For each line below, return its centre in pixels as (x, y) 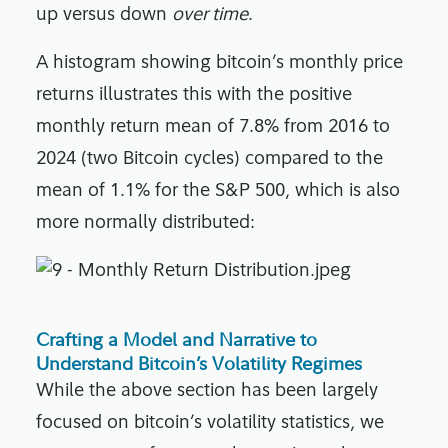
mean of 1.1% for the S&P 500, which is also (218, 192)
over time (210, 16)
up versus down (104, 16)
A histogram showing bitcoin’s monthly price (219, 64)
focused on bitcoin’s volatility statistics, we (210, 424)
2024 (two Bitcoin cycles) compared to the (209, 160)
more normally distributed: (145, 224)
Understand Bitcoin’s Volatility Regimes (199, 364)
